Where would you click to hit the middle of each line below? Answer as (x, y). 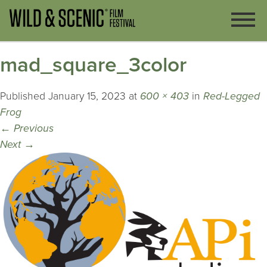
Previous (32, 129)
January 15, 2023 (87, 97)
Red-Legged (232, 97)
